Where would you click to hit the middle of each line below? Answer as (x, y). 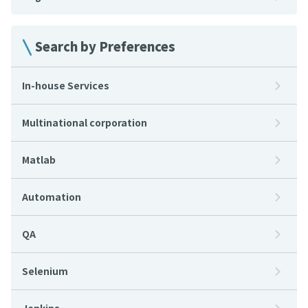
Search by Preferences (105, 46)
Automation (52, 197)
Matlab (39, 159)
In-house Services (66, 85)
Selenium (45, 271)
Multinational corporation (85, 122)
